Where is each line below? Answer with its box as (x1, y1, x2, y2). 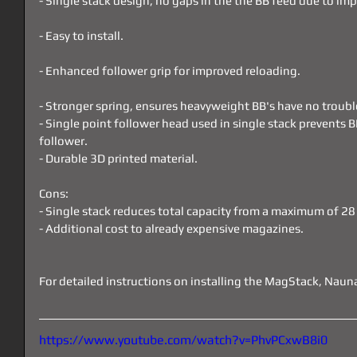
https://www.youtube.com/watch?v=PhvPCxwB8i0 (39, 332, 328, 348)
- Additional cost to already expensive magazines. (39, 222, 304, 236)
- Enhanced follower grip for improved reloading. (39, 64, 300, 78)
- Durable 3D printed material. (39, 151, 198, 166)
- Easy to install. (39, 29, 124, 43)
